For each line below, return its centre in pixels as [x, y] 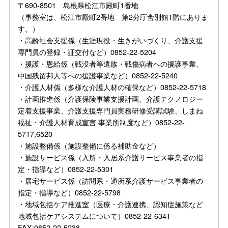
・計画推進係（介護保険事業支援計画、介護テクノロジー [111, 98]
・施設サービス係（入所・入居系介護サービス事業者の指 [111, 157]
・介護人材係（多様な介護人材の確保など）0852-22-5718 [112, 87]
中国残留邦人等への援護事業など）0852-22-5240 [98, 75]
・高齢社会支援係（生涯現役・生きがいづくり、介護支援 [111, 40]
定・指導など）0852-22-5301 [66, 168]
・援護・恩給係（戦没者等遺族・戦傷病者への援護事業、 [111, 63]
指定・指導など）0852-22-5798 [69, 192]
